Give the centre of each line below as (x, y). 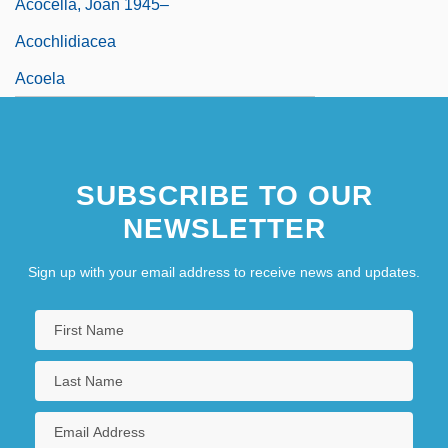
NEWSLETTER (224, 228)
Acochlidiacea (65, 41)
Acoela (40, 78)
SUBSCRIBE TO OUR (224, 195)
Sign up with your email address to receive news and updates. (224, 271)
